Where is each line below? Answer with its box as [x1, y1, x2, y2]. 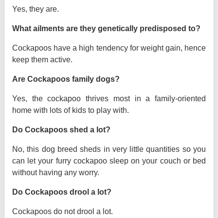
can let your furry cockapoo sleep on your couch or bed [12, 157, 206, 165]
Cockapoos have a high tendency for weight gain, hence [12, 44, 206, 53]
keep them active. [12, 55, 73, 64]
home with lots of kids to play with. [12, 106, 129, 115]
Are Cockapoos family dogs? [12, 75, 120, 84]
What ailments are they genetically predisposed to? [12, 24, 200, 33]
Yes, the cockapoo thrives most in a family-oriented [12, 94, 206, 103]
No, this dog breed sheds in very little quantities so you [12, 145, 206, 154]
